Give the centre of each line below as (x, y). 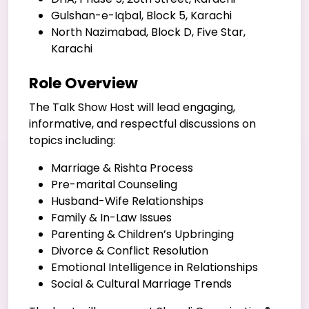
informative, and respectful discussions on (142, 123)
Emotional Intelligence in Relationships (154, 267)
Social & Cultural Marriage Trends (141, 283)
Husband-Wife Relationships (127, 201)
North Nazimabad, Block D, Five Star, (148, 32)
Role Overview (83, 83)
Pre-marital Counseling (114, 184)
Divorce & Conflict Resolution (130, 250)
